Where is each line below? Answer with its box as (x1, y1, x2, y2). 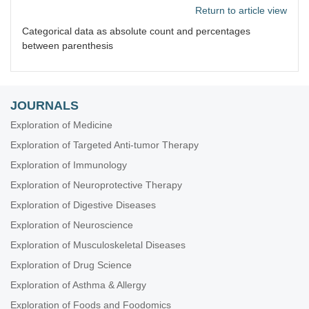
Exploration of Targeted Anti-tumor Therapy (10, 139, 199, 150)
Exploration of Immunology (10, 159, 127, 170)
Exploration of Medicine (10, 119, 112, 130)
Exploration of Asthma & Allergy (10, 279, 146, 290)
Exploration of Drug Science (10, 259, 132, 270)
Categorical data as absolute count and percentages (22, 26, 250, 37)
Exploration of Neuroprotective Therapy (10, 179, 182, 190)
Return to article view (195, 5, 287, 16)
